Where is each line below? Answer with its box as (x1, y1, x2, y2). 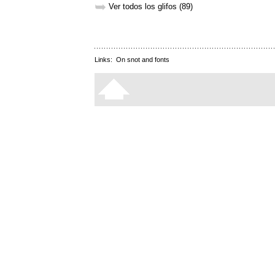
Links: (95, 56, 116, 64)
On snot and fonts (116, 56, 169, 64)
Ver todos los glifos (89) (109, 2, 193, 12)
